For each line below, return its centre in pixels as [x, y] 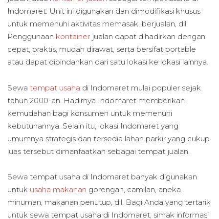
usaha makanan [58, 189]
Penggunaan [32, 37]
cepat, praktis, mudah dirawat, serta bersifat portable [102, 49]
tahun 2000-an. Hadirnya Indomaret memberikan [96, 100]
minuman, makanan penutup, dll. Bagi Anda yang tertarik [109, 202]
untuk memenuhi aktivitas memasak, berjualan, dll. [98, 24]
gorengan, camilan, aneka [134, 189]
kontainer [74, 37]
